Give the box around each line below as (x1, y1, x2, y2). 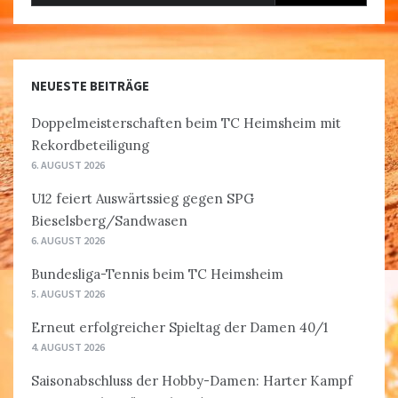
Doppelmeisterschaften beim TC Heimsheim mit (31, 115, 341, 132)
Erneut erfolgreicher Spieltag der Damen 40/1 (31, 319, 328, 337)
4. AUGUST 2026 (31, 340, 105, 354)
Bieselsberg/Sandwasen (31, 212, 187, 230)
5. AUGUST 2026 (31, 287, 105, 301)
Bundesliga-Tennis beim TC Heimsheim (31, 266, 283, 283)
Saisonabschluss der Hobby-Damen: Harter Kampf (31, 372, 353, 390)
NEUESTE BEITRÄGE (31, 77, 149, 95)
